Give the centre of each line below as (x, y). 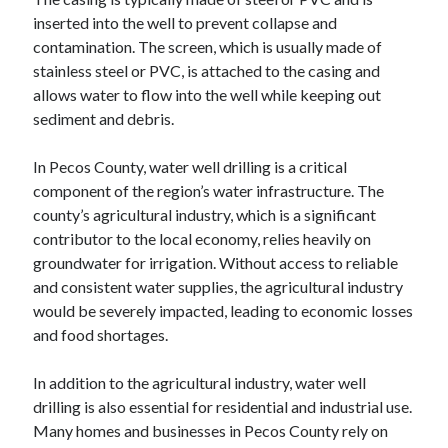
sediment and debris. (104, 118)
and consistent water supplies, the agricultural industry (218, 286)
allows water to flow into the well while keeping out (207, 94)
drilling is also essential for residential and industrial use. (223, 406)
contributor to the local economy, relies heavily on (202, 238)
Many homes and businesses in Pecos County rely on (211, 430)
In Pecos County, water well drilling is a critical (190, 166)
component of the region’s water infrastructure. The (209, 190)
